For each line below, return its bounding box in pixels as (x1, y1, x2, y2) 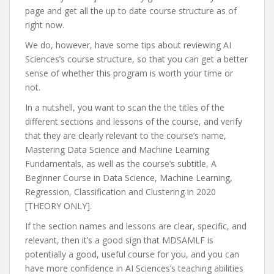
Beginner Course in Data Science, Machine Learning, (25, 172, 232, 183)
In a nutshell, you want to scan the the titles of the (25, 102, 224, 113)
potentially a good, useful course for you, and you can (25, 248, 239, 260)
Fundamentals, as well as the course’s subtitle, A (25, 158, 217, 169)
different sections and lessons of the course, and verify (25, 116, 242, 127)
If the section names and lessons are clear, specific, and (25, 220, 246, 232)
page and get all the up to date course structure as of (25, 5, 237, 17)
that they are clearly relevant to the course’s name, (25, 130, 226, 141)
